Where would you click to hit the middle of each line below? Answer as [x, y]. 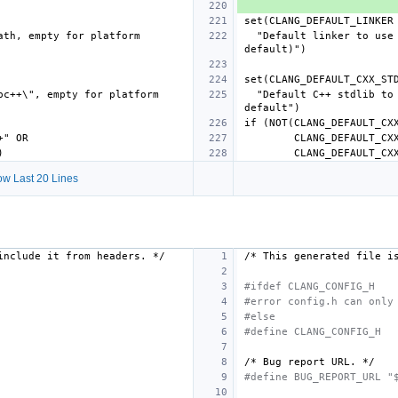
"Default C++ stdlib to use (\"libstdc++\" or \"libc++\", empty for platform [251, 94]
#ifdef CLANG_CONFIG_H [310, 286]
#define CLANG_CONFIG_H [313, 331]
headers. [122, 256]
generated [322, 256]
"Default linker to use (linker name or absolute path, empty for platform [251, 36]
